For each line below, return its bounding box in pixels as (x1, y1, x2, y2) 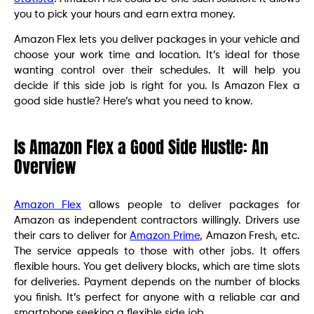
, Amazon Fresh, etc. (200, 231, 301, 242)
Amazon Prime (130, 231, 200, 242)
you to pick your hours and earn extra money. (14, 8, 235, 20)
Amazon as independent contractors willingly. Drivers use (14, 215, 300, 226)
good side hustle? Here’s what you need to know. (14, 96, 253, 107)
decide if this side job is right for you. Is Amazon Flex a (14, 81, 300, 92)
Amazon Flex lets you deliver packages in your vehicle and (14, 34, 300, 46)
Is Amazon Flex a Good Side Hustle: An (14, 135, 268, 161)
